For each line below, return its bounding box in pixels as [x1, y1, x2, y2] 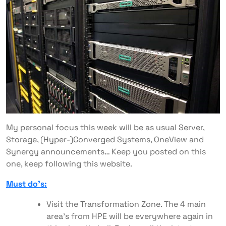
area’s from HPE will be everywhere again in [46, 210, 213, 221]
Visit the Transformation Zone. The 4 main [46, 198, 206, 209]
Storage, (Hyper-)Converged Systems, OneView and [6, 134, 204, 145]
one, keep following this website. [6, 158, 132, 169]
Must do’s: [6, 178, 47, 189]
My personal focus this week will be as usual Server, [6, 122, 204, 133]
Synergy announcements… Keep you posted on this [6, 146, 206, 157]
